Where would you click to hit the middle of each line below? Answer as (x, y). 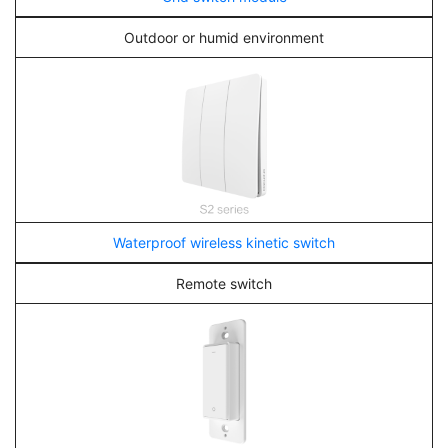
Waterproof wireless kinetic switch (224, 242)
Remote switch (224, 283)
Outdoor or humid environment (224, 37)
